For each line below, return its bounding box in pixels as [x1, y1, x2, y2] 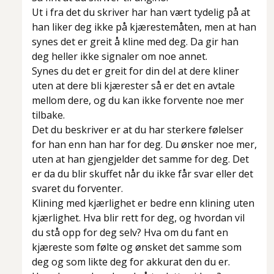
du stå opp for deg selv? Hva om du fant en [32, 226, 228, 240]
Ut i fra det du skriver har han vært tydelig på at [32, 6, 250, 20]
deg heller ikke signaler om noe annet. [32, 50, 207, 64]
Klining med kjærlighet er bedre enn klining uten [32, 196, 254, 210]
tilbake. [32, 108, 65, 122]
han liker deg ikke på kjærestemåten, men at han [32, 20, 256, 34]
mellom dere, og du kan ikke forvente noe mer [32, 94, 244, 108]
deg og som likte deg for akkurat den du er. [32, 255, 230, 269]
